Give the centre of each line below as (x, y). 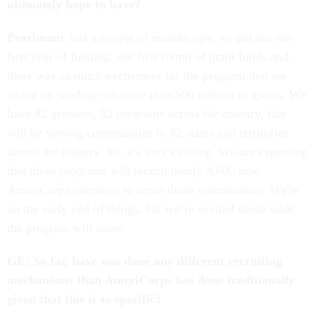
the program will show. (68, 228)
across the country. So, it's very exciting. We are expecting (157, 152)
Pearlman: (36, 38)
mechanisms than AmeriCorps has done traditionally (151, 280)
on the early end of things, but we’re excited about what (151, 209)
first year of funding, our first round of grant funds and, (150, 57)
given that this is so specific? (86, 299)
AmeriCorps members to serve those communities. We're (153, 190)
